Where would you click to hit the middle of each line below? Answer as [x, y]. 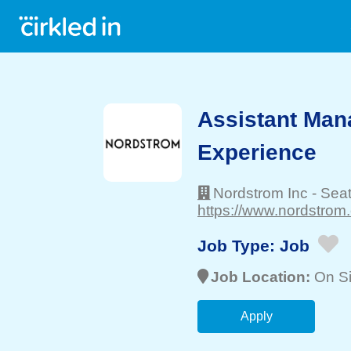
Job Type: [239, 245]
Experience [257, 152]
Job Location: [262, 277]
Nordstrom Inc [261, 193]
